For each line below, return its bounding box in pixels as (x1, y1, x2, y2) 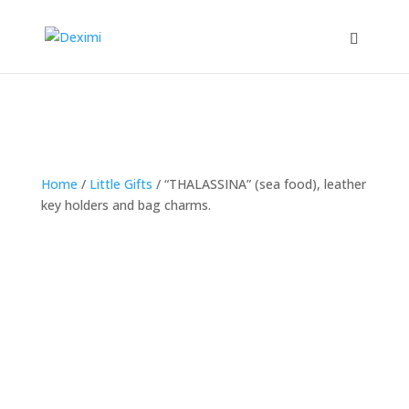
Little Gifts (89, 175, 152, 193)
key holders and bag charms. (40, 196, 211, 214)
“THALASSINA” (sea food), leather (163, 175, 366, 193)
